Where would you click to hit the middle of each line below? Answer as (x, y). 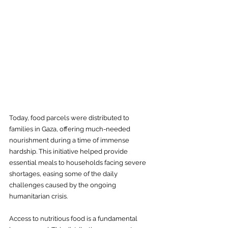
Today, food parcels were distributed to (70, 118)
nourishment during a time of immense (70, 140)
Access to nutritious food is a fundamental (74, 219)
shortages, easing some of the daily (64, 174)
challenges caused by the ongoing (63, 185)
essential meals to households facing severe (78, 163)
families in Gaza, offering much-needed (70, 129)
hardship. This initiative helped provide (69, 152)
